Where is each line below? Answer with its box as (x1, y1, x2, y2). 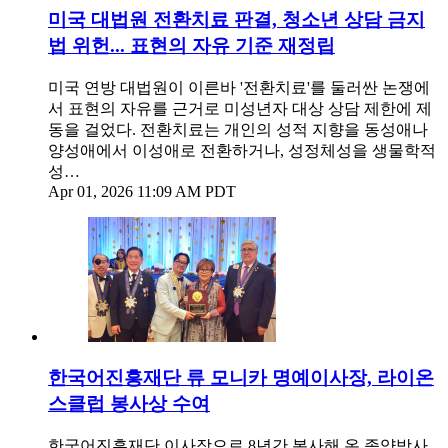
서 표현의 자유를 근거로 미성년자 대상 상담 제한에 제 (48, 100, 432, 118)
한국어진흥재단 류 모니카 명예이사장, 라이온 (48, 366, 434, 388)
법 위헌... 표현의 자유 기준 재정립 (48, 35, 335, 57)
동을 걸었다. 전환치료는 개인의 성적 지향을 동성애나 (48, 121, 428, 139)
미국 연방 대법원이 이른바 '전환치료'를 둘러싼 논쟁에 (48, 79, 430, 97)
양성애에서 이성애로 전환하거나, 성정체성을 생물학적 (48, 142, 436, 160)
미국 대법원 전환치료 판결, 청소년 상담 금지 (48, 9, 425, 31)
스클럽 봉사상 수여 (48, 392, 210, 414)
